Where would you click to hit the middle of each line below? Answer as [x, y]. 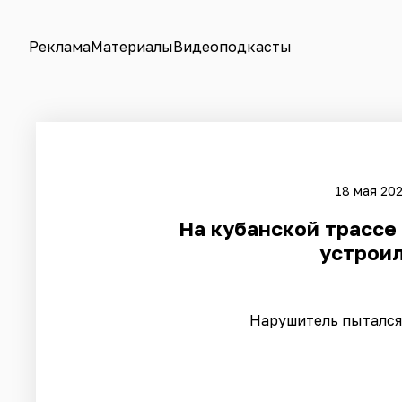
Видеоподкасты [232, 47]
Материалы [132, 47]
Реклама [60, 47]
